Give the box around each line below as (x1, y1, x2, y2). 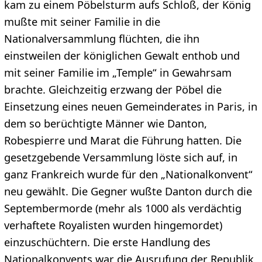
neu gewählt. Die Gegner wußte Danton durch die (4, 184, 252, 198)
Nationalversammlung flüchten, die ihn (4, 31, 199, 46)
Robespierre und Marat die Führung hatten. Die (4, 133, 242, 147)
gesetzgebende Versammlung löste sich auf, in (4, 150, 237, 164)
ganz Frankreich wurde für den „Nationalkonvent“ (4, 167, 253, 181)
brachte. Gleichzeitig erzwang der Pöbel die (4, 82, 222, 96)
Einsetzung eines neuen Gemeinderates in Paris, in (4, 99, 257, 113)
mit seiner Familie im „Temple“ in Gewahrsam (4, 65, 232, 80)
